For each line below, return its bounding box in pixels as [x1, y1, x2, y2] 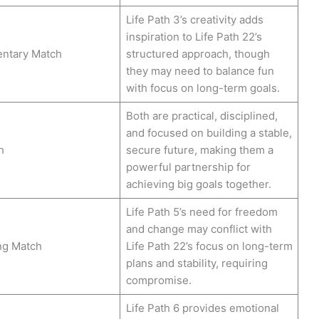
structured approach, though [125, 46, 270, 61]
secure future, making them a [125, 142, 273, 157]
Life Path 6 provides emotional [125, 300, 279, 315]
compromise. [125, 273, 192, 287]
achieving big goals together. [125, 177, 271, 191]
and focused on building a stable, [125, 125, 292, 140]
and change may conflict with [125, 221, 272, 236]
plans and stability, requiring [125, 256, 268, 270]
